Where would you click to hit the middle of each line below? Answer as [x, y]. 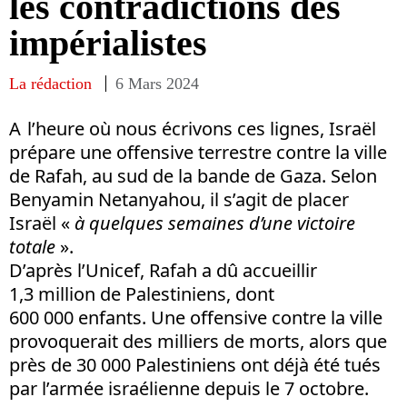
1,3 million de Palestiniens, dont [142, 293]
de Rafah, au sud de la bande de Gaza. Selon [193, 175]
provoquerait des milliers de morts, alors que [198, 341]
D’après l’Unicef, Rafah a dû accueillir [163, 270]
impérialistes [108, 43]
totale [35, 246]
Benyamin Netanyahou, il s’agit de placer [179, 199]
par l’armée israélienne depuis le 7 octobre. [189, 388]
